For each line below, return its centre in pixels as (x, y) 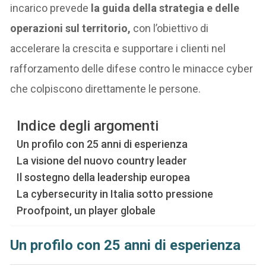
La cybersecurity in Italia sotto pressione (115, 194)
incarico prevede (51, 8)
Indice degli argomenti (88, 126)
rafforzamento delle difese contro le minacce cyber (132, 68)
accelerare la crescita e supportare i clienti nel (118, 48)
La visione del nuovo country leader (102, 160)
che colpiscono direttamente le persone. (106, 88)
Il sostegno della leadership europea (104, 177)
